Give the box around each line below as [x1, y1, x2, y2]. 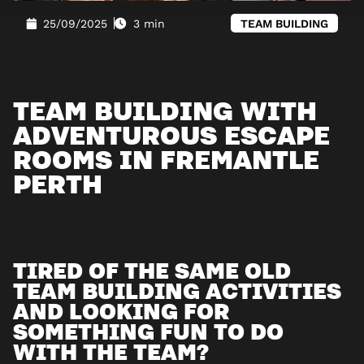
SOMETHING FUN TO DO [13, 315, 284, 346]
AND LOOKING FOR [13, 295, 229, 326]
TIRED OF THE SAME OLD [13, 254, 291, 285]
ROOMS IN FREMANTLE [13, 140, 319, 176]
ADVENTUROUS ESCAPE [13, 115, 330, 152]
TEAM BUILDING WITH [13, 91, 317, 128]
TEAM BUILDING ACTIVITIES [13, 275, 341, 305]
